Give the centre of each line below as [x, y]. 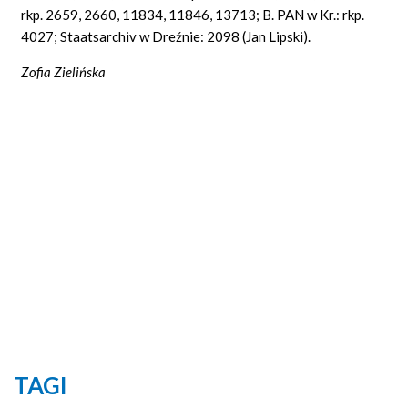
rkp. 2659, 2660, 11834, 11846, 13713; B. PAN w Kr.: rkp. [193, 14]
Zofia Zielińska [64, 71]
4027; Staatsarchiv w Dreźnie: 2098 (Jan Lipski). [166, 36]
